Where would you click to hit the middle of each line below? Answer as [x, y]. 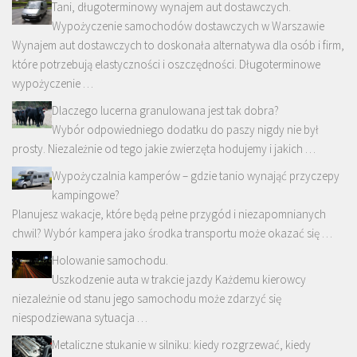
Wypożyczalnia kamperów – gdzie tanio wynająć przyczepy [196, 176]
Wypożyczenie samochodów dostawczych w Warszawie [188, 26]
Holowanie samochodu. [110, 261]
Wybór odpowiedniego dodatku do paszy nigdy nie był [185, 130]
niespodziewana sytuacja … [80, 318]
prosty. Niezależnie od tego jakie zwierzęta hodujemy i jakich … [164, 149]
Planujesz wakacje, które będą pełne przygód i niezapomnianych [169, 214]
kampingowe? [86, 195]
